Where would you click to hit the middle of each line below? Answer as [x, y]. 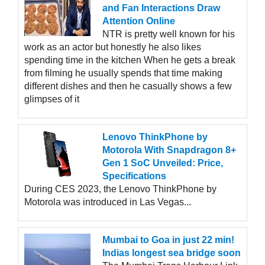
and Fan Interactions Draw [161, 8]
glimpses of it [52, 99]
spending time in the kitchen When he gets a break [130, 60]
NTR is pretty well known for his [169, 34]
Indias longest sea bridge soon [172, 253]
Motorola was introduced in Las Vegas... [108, 202]
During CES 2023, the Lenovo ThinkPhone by [120, 189]
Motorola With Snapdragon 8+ [169, 150]
